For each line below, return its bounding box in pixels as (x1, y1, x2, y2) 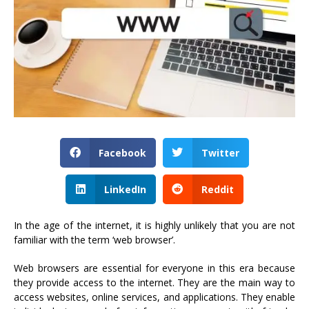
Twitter (201, 146, 239, 159)
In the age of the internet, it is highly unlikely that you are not (14, 218, 295, 232)
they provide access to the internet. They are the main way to (14, 275, 295, 289)
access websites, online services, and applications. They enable (14, 290, 295, 303)
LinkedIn (103, 182, 146, 196)
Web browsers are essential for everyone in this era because (14, 261, 295, 275)
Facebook (98, 146, 146, 159)
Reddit (201, 182, 234, 196)
